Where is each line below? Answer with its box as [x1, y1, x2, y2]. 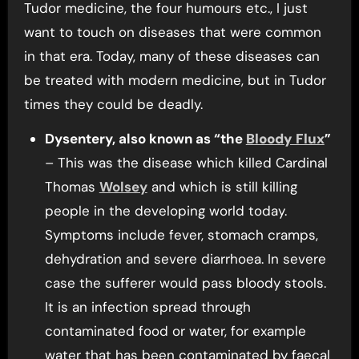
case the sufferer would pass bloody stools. [44, 274, 326, 292]
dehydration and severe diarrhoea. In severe [44, 250, 326, 268]
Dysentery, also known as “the [44, 130, 246, 148]
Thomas [44, 178, 99, 196]
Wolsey [99, 178, 147, 196]
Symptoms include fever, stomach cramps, [44, 226, 318, 244]
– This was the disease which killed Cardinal [44, 154, 328, 172]
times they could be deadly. [23, 95, 203, 114]
